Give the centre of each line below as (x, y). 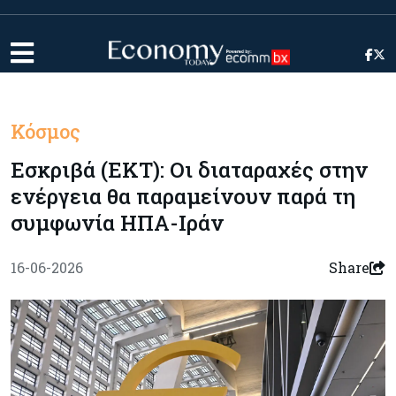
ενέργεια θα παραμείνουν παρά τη (183, 196)
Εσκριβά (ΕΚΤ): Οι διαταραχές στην (189, 170)
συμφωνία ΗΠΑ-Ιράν (117, 223)
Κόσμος (46, 131)
